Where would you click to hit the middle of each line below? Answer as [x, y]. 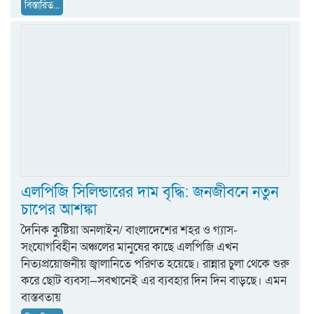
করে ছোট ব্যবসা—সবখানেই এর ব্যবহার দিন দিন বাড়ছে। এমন [154, 281]
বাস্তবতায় [41, 298]
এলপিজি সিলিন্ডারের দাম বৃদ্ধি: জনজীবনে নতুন [150, 193]
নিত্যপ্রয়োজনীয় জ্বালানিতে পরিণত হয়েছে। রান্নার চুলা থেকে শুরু [155, 264]
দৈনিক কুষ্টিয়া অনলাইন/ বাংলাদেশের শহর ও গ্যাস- [129, 231]
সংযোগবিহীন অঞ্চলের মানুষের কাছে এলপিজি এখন [130, 247]
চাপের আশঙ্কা [59, 210]
